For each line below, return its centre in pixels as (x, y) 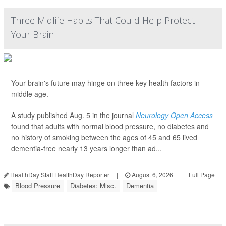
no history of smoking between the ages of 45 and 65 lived (104, 137)
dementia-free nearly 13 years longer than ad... (87, 148)
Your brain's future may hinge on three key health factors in (105, 83)
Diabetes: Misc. (93, 185)
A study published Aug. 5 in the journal (73, 115)
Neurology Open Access (174, 115)
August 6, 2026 (152, 174)
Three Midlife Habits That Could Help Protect (103, 20)
